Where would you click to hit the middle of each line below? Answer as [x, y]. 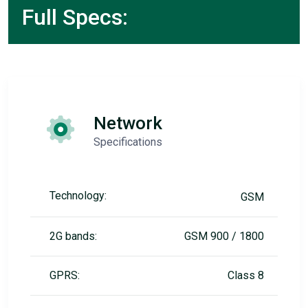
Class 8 [246, 275]
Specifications [128, 142]
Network [128, 123]
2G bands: [73, 236]
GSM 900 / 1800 [224, 236]
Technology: [78, 196]
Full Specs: [75, 17]
